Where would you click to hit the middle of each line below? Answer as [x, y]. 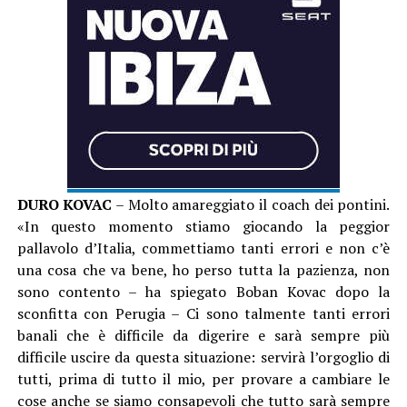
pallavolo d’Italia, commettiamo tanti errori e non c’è [203, 248]
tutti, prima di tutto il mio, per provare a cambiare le [203, 378]
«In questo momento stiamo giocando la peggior [203, 226]
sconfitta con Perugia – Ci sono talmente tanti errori [203, 313]
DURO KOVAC [65, 204]
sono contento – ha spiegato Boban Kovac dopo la [203, 291]
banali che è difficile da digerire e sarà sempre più [203, 335]
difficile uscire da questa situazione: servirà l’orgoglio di [203, 357]
